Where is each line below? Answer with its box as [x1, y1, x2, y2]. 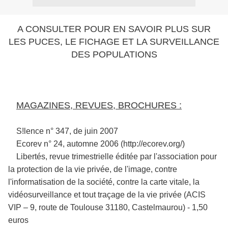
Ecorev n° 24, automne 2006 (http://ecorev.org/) [8, 139, 185, 148]
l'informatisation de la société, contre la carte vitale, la [8, 178, 199, 186]
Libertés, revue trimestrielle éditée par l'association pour [8, 152, 217, 161]
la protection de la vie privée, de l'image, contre [8, 165, 177, 174]
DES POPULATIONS [71, 49, 157, 60]
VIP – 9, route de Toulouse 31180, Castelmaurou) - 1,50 [8, 203, 208, 212]
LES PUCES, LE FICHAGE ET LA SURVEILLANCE [9, 37, 219, 47]
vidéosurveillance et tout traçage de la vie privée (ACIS [8, 190, 206, 199]
